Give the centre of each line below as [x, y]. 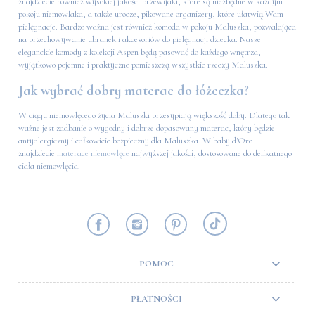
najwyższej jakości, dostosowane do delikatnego [211, 154]
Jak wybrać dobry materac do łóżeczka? [134, 91]
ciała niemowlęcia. [49, 166]
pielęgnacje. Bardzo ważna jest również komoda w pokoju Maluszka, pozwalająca [157, 27]
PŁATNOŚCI [156, 298]
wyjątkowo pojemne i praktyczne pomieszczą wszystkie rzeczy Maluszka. [143, 65]
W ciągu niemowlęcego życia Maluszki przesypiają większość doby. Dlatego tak [154, 116]
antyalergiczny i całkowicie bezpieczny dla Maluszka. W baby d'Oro [135, 141]
